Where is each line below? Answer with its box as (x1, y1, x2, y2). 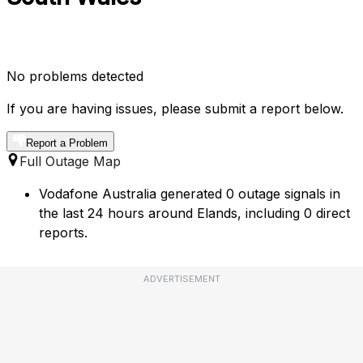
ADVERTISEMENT (143, 273, 220, 285)
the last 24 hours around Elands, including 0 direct (39, 205, 350, 222)
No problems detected (6, 68, 143, 85)
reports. (39, 224, 88, 241)
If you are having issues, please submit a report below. (6, 100, 344, 117)
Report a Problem (26, 137, 108, 150)
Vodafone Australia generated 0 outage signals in (39, 186, 340, 203)
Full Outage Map (19, 153, 121, 170)
